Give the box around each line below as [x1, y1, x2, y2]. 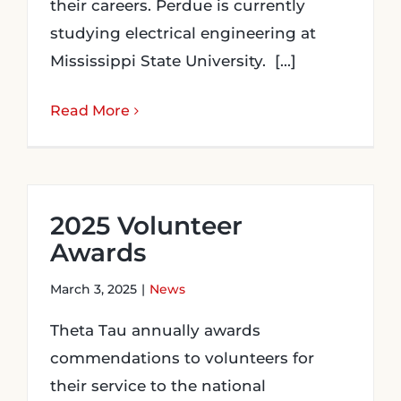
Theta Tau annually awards [50, 321, 260, 339]
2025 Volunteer [50, 210, 243, 241]
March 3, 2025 [50, 281, 137, 297]
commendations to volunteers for [50, 349, 314, 367]
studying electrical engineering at [50, 24, 316, 42]
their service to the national [50, 377, 266, 395]
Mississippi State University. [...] [50, 52, 296, 70]
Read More [50, 102, 130, 119]
